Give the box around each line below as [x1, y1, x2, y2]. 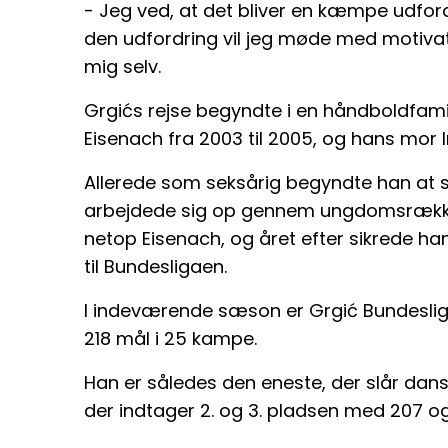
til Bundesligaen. [84, 253, 227, 279]
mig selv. [84, 53, 161, 79]
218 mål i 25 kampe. [84, 325, 257, 351]
